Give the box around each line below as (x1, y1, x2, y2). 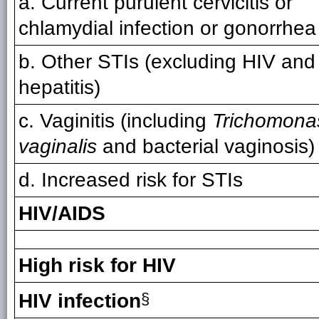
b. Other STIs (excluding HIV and (19, 51, 315, 73)
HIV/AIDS (19, 202, 105, 224)
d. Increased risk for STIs (19, 169, 243, 191)
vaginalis (19, 135, 97, 157)
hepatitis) (19, 76, 100, 98)
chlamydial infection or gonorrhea (19, 17, 316, 39)
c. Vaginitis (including (19, 110, 212, 132)
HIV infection (19, 290, 141, 312)
